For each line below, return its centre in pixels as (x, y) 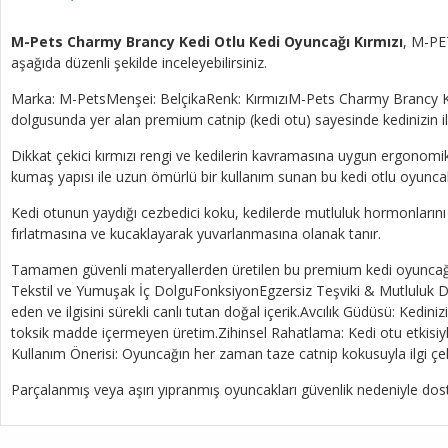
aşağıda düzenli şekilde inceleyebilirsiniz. (139, 62)
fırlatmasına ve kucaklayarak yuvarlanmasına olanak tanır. (196, 233)
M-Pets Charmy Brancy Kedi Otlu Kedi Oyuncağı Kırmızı (207, 41)
